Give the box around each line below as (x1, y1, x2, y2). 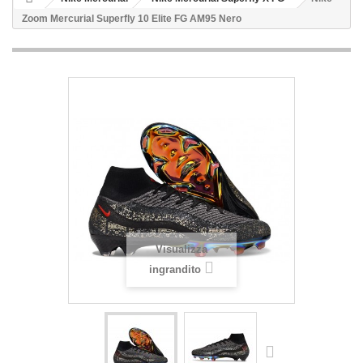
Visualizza (156, 243, 207, 255)
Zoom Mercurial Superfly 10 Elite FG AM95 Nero (22, 13, 241, 24)
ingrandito (149, 263, 201, 275)
